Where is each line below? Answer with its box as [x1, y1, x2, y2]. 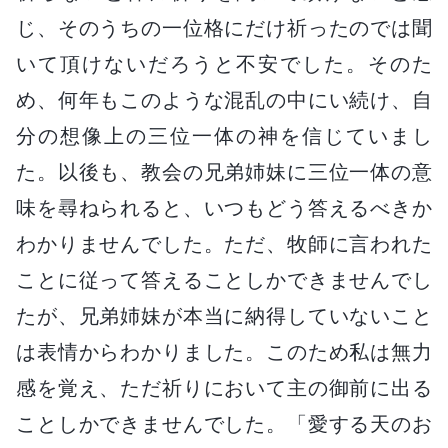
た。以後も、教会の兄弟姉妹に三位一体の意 [16, 159, 432, 184]
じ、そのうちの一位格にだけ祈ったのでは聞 [16, 15, 432, 40]
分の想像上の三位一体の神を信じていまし [16, 123, 432, 148]
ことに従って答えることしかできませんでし [16, 267, 432, 292]
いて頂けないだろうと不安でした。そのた [16, 51, 432, 76]
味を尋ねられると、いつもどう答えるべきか [16, 195, 432, 220]
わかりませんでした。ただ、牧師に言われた [16, 231, 432, 256]
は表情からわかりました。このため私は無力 [16, 339, 432, 364]
